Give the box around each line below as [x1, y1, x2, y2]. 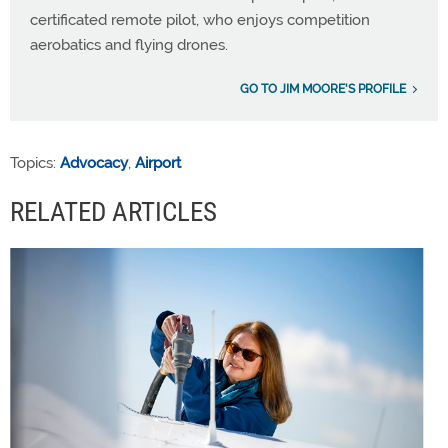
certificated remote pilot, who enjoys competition [30, 11, 370, 29]
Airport [135, 154, 181, 172]
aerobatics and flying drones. [30, 36, 228, 54]
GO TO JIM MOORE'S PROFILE [240, 82, 406, 96]
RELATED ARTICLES [10, 196, 217, 228]
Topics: [10, 154, 60, 172]
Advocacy [60, 154, 128, 172]
